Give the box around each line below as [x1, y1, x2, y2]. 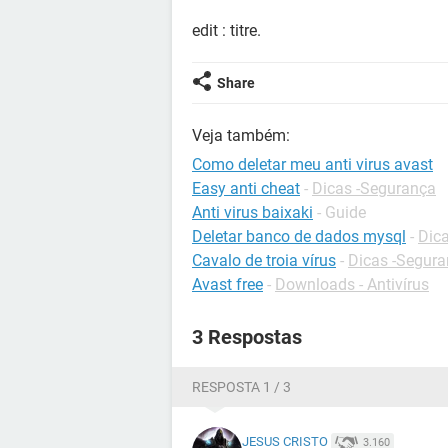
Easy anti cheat [192, 179, 300, 198]
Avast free [192, 275, 263, 294]
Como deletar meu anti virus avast [192, 155, 433, 174]
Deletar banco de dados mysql [192, 227, 406, 246]
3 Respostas [192, 325, 302, 349]
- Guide [317, 203, 366, 222]
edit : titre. [192, 21, 261, 40]
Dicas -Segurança [312, 179, 436, 198]
